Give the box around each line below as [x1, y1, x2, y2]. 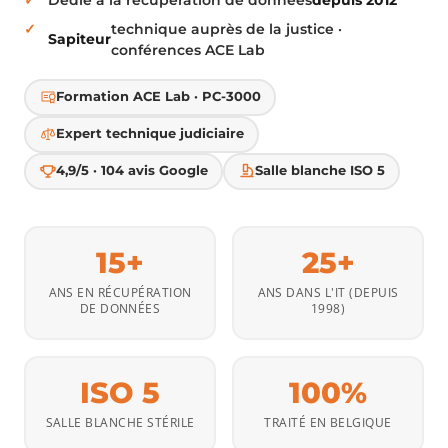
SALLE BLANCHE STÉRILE [45, 414, 195, 431]
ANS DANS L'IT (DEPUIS [257, 284, 399, 301]
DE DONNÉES [79, 300, 161, 317]
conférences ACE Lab [111, 40, 265, 59]
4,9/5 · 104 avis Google [55, 163, 208, 179]
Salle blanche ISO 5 [254, 163, 385, 179]
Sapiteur [48, 30, 111, 49]
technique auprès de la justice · [111, 19, 342, 38]
